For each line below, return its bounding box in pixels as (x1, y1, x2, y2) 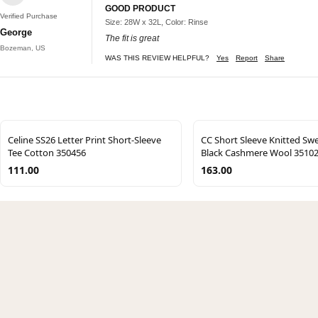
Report (236, 53, 258, 62)
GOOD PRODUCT (105, 3, 175, 13)
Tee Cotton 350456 (8, 146, 86, 159)
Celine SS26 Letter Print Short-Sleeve (8, 133, 161, 146)
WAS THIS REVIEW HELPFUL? (105, 53, 209, 62)
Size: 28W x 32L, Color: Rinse (105, 17, 208, 26)
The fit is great (105, 33, 159, 43)
